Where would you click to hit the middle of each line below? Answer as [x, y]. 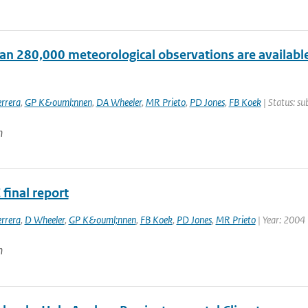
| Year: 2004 [280, 220]
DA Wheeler [119, 102]
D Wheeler [44, 220]
